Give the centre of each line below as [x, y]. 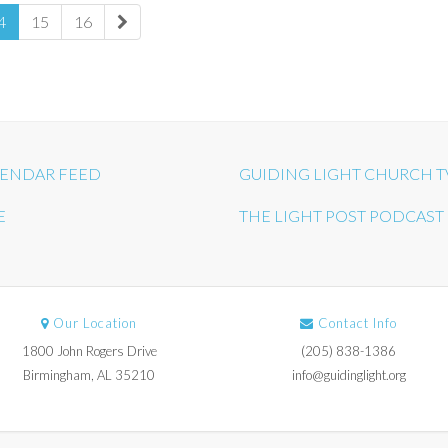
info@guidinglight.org [348, 375]
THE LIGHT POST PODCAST [341, 215]
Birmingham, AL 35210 [89, 375]
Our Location [93, 323]
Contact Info [356, 323]
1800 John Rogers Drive [89, 351]
